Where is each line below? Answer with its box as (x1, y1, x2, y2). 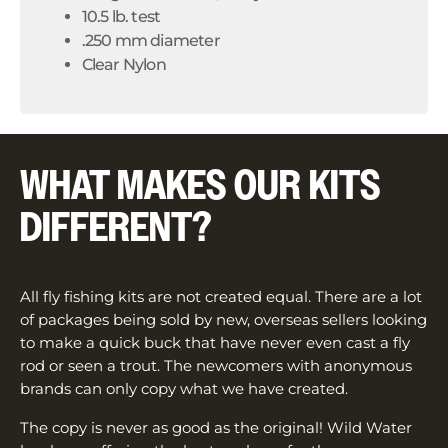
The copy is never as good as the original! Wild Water (20, 418, 412, 438)
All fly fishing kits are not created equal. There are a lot (20, 287, 422, 307)
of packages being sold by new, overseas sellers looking (20, 310, 427, 330)
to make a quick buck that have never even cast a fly (20, 333, 410, 353)
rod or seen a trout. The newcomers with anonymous (20, 356, 412, 376)
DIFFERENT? (20, 201, 212, 257)
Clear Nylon (81, 54, 166, 74)
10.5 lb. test (81, 6, 161, 26)
